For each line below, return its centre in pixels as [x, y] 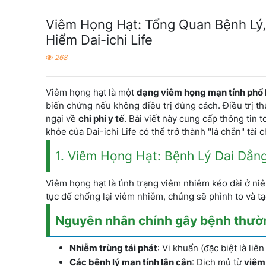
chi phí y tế [101, 118]
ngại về [62, 118]
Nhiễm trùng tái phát [113, 248]
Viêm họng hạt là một [91, 92]
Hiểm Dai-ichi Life [99, 39]
